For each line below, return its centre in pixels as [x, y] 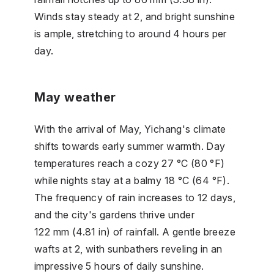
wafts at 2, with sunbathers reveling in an [128, 249]
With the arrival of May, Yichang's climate [130, 129]
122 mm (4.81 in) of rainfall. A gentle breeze [135, 231]
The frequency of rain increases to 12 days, [135, 197]
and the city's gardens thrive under [114, 214]
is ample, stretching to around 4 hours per [131, 33]
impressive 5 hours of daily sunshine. [119, 266]
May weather [75, 97]
